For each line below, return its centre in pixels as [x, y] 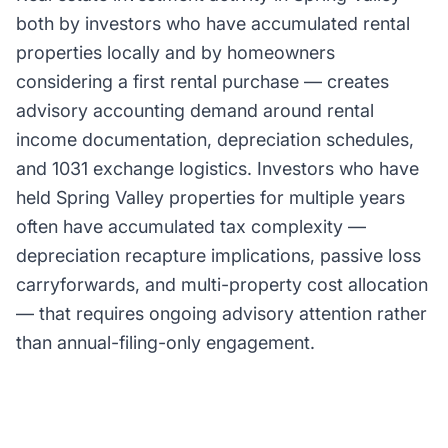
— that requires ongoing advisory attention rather [221, 313]
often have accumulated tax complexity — [191, 226]
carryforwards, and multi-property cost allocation [222, 284]
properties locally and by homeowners [175, 52]
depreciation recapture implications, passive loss [218, 255]
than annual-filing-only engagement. [165, 342]
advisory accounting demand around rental [195, 110]
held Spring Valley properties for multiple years [210, 197]
